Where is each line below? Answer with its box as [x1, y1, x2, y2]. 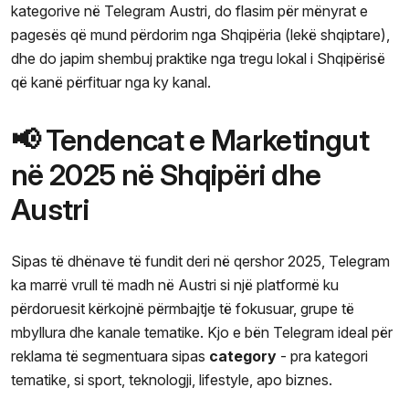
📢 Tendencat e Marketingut [11, 121, 369, 158]
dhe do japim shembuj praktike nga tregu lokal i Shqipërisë [11, 48, 385, 68]
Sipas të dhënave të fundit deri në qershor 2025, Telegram [11, 251, 390, 270]
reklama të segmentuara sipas [11, 346, 209, 365]
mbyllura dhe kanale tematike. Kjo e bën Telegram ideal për [11, 322, 393, 341]
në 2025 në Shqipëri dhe [11, 156, 321, 193]
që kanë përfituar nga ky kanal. [11, 72, 211, 91]
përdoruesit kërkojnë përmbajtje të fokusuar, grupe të [11, 299, 354, 318]
